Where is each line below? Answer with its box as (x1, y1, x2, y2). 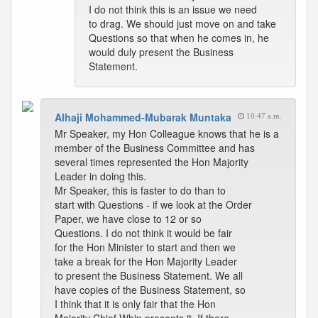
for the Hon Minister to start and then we (55, 240, 236, 254)
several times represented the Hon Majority (55, 155, 248, 169)
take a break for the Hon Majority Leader (55, 254, 237, 268)
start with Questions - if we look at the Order (55, 197, 252, 212)
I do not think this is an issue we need (89, 2, 257, 16)
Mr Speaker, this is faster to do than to (55, 183, 226, 197)
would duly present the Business (89, 45, 234, 59)
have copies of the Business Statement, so (55, 283, 246, 297)
